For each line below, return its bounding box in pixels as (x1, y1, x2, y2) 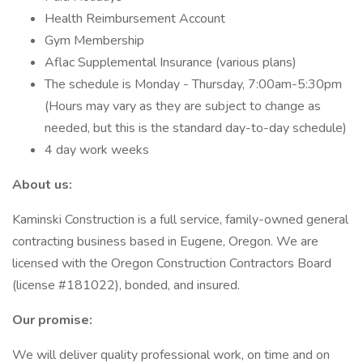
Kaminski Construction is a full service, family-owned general (12, 211, 348, 228)
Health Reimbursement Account (45, 10, 225, 28)
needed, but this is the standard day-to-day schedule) (45, 119, 347, 137)
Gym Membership (45, 32, 144, 49)
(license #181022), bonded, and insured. (12, 276, 240, 294)
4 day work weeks (45, 141, 149, 159)
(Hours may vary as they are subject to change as (45, 97, 321, 115)
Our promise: (12, 311, 92, 329)
